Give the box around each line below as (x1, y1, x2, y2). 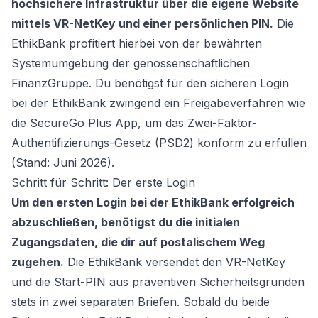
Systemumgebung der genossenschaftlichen (11, 56, 250, 70)
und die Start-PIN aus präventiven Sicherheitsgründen (11, 275, 305, 289)
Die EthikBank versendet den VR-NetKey (64, 255, 285, 269)
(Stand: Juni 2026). (11, 155, 114, 170)
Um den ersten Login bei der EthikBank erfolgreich (11, 195, 295, 209)
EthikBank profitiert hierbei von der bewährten (11, 36, 262, 50)
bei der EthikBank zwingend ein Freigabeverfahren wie (11, 96, 305, 110)
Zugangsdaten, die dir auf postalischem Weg (11, 235, 265, 249)
